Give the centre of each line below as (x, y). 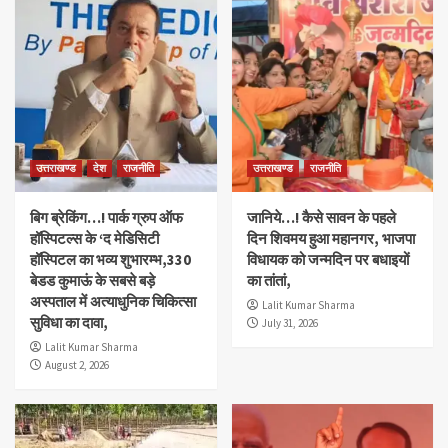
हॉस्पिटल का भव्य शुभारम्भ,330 (110, 260)
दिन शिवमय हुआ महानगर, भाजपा (330, 239)
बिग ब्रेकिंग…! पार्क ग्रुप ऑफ (106, 218)
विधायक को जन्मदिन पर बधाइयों (327, 260)
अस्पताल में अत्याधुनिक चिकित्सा (113, 302)
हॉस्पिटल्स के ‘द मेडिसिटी (94, 239)
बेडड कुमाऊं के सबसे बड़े (92, 281)
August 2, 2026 (77, 365)
